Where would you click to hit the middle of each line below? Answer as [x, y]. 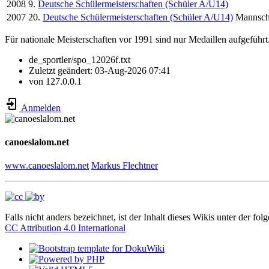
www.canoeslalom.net [47, 166]
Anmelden [40, 107]
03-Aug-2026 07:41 [133, 70]
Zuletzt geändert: [62, 70]
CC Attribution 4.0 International [65, 228]
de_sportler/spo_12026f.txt [80, 59]
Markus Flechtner [125, 166]
